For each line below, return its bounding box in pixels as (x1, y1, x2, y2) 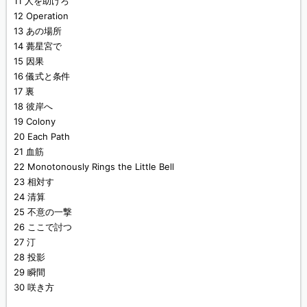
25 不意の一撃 (14, 206, 72, 217)
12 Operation (14, 10, 69, 21)
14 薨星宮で (14, 40, 62, 51)
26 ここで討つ (14, 221, 72, 232)
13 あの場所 (14, 25, 62, 36)
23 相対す (14, 175, 54, 187)
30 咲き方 (14, 281, 54, 293)
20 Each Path (14, 130, 70, 142)
